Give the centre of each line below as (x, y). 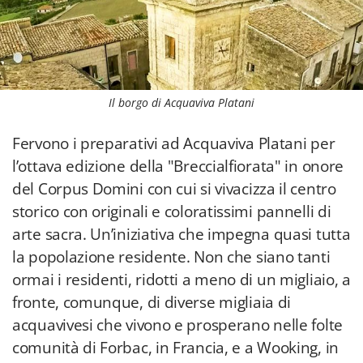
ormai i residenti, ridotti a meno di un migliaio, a (181, 280)
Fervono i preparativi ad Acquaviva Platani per (174, 143)
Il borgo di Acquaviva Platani (181, 102)
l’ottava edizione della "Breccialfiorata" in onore (178, 166)
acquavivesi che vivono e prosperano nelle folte (177, 325)
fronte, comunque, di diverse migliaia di (152, 302)
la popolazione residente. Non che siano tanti (171, 257)
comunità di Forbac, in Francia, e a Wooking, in (175, 348)
